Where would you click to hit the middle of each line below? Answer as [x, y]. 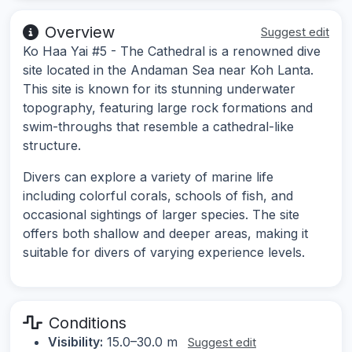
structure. [52, 146]
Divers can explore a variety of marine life [148, 177]
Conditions [88, 323]
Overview [80, 33]
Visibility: [75, 342]
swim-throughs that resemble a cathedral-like [158, 127]
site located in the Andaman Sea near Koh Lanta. [168, 70]
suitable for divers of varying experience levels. [164, 253]
